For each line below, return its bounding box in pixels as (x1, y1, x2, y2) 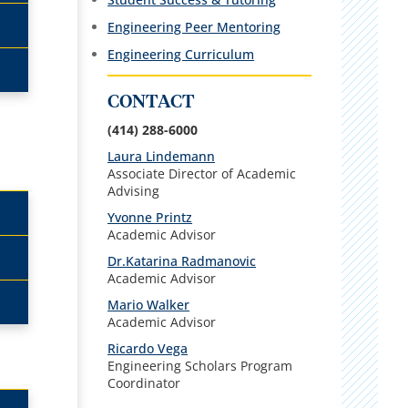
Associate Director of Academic (107, 164, 297, 182)
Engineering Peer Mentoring (107, 17, 281, 36)
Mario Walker (107, 295, 190, 313)
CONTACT (107, 92, 196, 111)
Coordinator (107, 373, 181, 392)
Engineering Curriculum (107, 45, 255, 63)
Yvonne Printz (107, 208, 193, 226)
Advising (107, 181, 160, 199)
